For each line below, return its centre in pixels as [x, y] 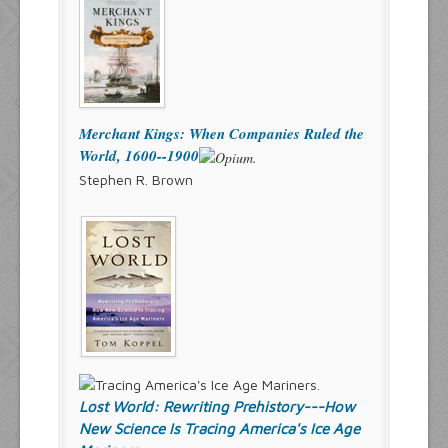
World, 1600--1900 [139, 156]
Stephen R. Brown [136, 180]
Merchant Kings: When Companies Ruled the [221, 134]
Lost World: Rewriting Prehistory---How [217, 406]
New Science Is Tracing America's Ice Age [219, 428]
